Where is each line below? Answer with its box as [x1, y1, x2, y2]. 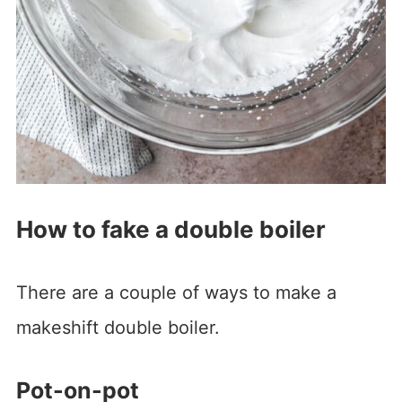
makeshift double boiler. [15, 317, 220, 339]
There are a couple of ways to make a [15, 282, 336, 304]
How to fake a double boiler [15, 215, 326, 244]
